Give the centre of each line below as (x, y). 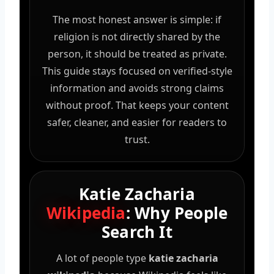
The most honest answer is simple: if (137, 19)
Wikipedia (86, 213)
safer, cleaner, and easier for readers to (137, 122)
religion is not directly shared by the (137, 36)
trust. (137, 139)
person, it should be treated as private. (137, 54)
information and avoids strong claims (137, 88)
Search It (137, 231)
